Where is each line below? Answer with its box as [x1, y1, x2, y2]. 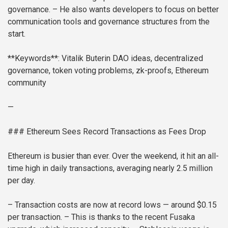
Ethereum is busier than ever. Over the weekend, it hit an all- [8, 151, 219, 161]
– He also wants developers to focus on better [50, 5, 219, 15]
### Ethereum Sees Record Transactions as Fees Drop [8, 127, 206, 137]
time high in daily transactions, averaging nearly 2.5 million [8, 163, 213, 174]
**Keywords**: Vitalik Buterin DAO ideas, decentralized [8, 53, 203, 64]
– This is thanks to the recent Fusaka [62, 212, 195, 222]
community [8, 78, 46, 88]
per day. [8, 176, 35, 186]
